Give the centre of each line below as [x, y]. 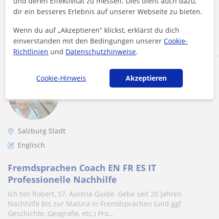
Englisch [31, 145]
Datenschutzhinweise [101, 51]
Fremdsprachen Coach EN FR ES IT [82, 168]
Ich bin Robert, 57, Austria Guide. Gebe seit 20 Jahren [95, 194]
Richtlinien [31, 51]
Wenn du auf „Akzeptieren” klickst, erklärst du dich [97, 30]
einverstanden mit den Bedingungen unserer [89, 41]
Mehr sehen [59, 25]
